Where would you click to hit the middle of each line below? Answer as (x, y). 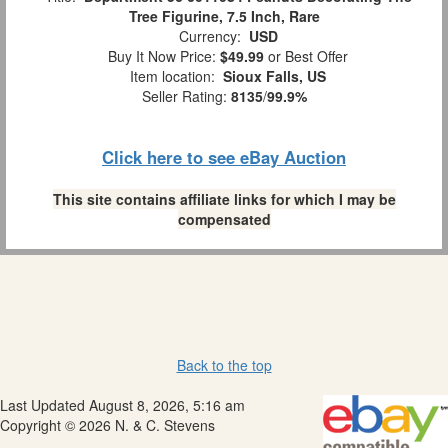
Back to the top (224, 365)
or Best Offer (306, 56)
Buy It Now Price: (160, 56)
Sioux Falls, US (274, 76)
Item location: (172, 76)
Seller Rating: (186, 96)
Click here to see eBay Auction (224, 157)
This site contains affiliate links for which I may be (224, 199)
